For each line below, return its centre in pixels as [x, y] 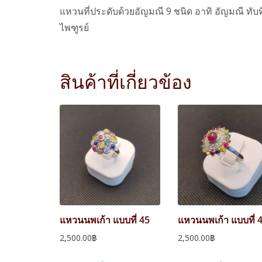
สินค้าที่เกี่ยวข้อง [126, 82]
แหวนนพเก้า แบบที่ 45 [105, 220]
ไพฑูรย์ [74, 28]
